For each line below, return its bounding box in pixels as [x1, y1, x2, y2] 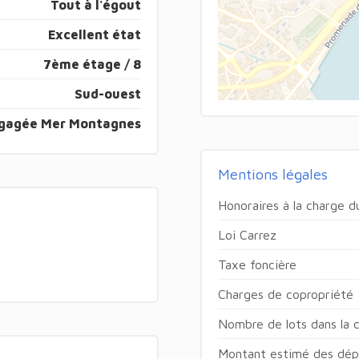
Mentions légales [217, 165, 328, 183]
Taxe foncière [217, 256, 296, 272]
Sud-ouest [75, 86, 142, 101]
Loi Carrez [217, 227, 276, 242]
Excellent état [48, 26, 142, 42]
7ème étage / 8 [43, 56, 142, 71]
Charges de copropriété [217, 286, 353, 301]
